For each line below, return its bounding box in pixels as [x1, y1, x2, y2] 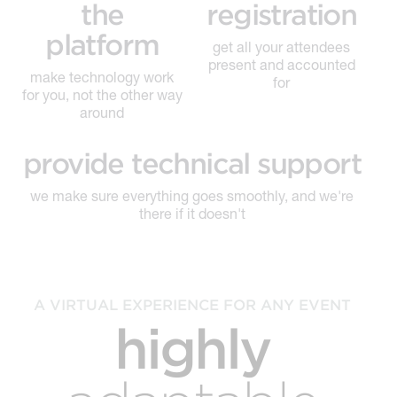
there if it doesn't [138, 204, 245, 222]
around [80, 103, 125, 121]
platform [45, 27, 160, 60]
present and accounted [207, 55, 355, 73]
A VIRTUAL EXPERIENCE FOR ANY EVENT [33, 294, 351, 313]
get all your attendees [213, 37, 351, 55]
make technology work [30, 67, 175, 85]
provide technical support [23, 146, 361, 179]
